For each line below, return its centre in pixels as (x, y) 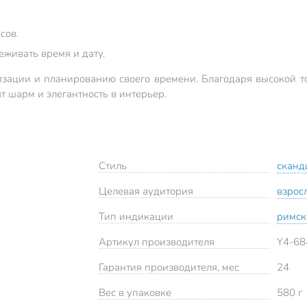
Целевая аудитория (146, 192)
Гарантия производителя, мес (169, 268)
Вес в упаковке (135, 293)
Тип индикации (136, 217)
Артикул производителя (157, 242)
